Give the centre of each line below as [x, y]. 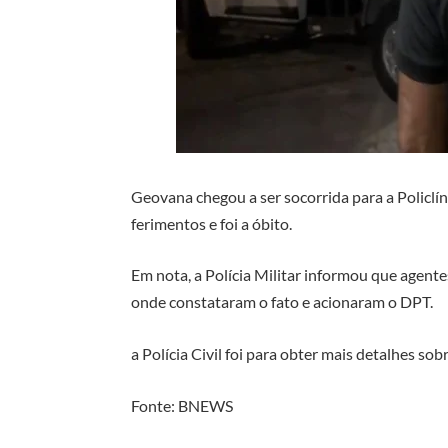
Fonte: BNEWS [182, 405]
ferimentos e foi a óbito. [212, 223]
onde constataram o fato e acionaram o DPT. [282, 302]
